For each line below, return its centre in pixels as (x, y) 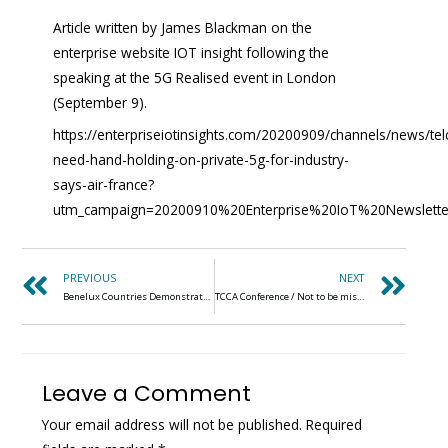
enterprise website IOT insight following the (191, 52)
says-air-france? (104, 184)
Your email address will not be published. (172, 424)
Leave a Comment (147, 393)
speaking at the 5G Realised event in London (195, 77)
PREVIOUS (90, 278)
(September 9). (100, 102)
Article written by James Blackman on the (183, 27)
